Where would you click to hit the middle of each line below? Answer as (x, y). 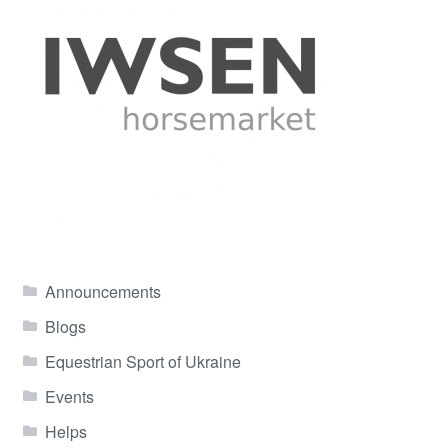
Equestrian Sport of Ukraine (143, 361)
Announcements (103, 291)
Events (70, 396)
